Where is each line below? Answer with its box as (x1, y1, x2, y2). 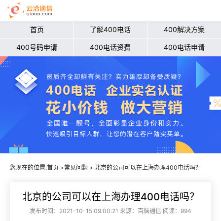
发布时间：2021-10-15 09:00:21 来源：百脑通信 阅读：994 (30, 207, 191, 215)
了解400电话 (90, 25, 131, 34)
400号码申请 (16, 43, 58, 51)
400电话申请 (163, 43, 205, 51)
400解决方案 (163, 25, 205, 34)
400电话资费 (90, 43, 131, 51)
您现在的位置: (10, 164, 47, 172)
